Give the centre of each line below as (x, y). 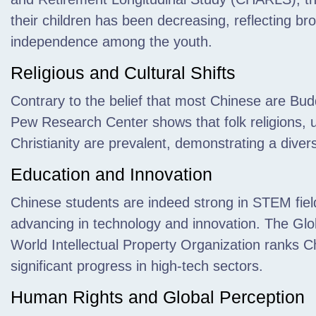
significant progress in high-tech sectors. (137, 266)
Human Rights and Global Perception (158, 297)
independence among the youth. (111, 42)
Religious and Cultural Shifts (123, 73)
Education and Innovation (111, 174)
